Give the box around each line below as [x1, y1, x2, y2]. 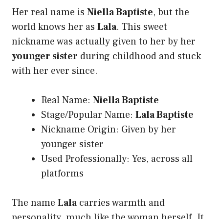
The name [12, 197, 58, 210]
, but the [153, 6, 189, 19]
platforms [41, 167, 84, 180]
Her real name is [12, 6, 87, 19]
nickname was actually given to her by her [12, 35, 196, 48]
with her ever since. [12, 65, 98, 78]
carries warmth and [77, 197, 165, 210]
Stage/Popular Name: [41, 109, 135, 122]
